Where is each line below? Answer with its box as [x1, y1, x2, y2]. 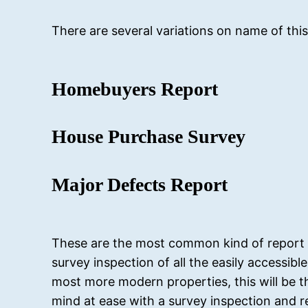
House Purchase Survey [52, 126, 246, 148]
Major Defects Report [52, 173, 228, 195]
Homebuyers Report [52, 78, 219, 100]
